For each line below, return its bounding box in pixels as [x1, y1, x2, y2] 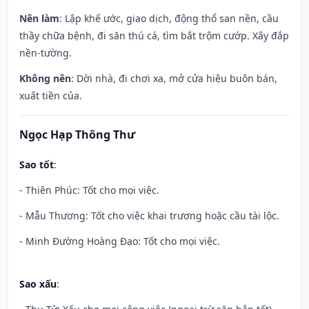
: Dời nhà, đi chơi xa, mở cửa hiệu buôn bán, [71, 72, 277, 86]
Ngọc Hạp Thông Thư [19, 127, 135, 143]
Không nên [19, 72, 71, 86]
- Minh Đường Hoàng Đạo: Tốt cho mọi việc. [19, 235, 220, 248]
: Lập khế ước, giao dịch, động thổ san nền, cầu [59, 12, 279, 26]
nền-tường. [19, 46, 72, 60]
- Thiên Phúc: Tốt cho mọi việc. [19, 183, 159, 197]
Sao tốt [19, 158, 54, 172]
